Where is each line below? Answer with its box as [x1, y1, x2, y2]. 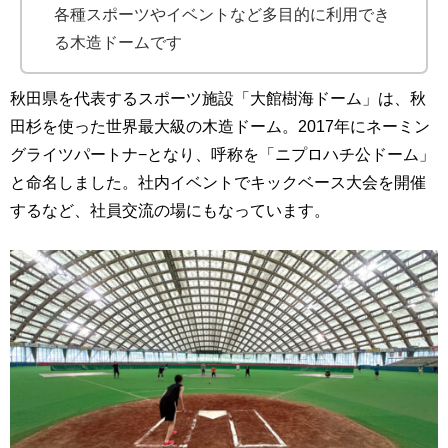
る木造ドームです [54, 34, 182, 51]
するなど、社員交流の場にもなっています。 [10, 202, 330, 219]
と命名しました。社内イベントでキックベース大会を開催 [10, 174, 426, 191]
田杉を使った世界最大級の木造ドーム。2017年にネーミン [10, 118, 430, 135]
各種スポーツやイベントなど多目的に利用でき [54, 6, 390, 23]
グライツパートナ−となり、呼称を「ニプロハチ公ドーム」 [10, 146, 435, 163]
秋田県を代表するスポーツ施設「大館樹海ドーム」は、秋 [10, 90, 426, 107]
